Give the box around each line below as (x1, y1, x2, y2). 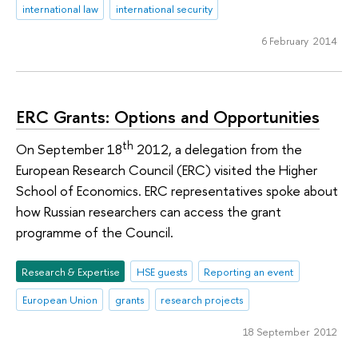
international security (115, 2, 213, 17)
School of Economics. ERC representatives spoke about (16, 181, 338, 200)
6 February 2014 (261, 33, 337, 48)
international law (22, 2, 98, 17)
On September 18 (16, 140, 122, 158)
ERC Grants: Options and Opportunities (16, 105, 320, 129)
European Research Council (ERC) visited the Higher (16, 161, 317, 179)
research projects (161, 292, 244, 308)
